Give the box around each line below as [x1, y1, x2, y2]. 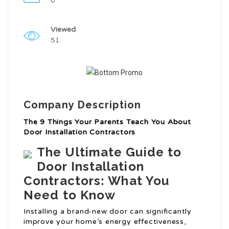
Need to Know [24, 188, 116, 203]
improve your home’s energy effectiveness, [24, 217, 187, 226]
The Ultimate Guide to [37, 145, 182, 160]
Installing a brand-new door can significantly [24, 207, 192, 216]
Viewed [51, 25, 76, 34]
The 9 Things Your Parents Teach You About [24, 118, 191, 127]
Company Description [24, 99, 141, 111]
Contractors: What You [24, 173, 170, 189]
